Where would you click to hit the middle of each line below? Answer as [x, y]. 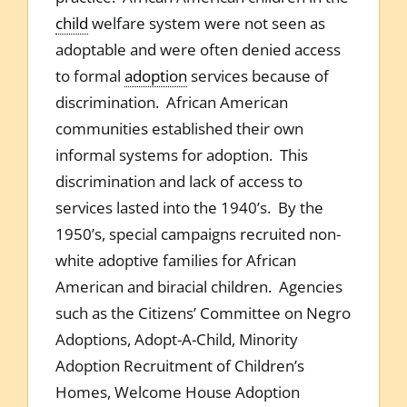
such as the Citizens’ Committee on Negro [203, 313]
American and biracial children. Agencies [199, 286]
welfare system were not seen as [206, 23]
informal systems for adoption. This [181, 154]
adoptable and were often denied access [198, 49]
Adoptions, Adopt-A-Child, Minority [176, 339]
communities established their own [179, 128]
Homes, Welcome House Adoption [177, 392]
